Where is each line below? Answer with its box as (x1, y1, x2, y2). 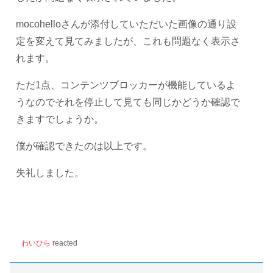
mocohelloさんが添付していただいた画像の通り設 (16, 18, 236, 29)
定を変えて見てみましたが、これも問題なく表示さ (16, 35, 240, 46)
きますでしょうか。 (16, 113, 104, 124)
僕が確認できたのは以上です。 (16, 140, 152, 151)
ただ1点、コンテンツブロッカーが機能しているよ (16, 79, 236, 90)
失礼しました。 (16, 167, 84, 178)
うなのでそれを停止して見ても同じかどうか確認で (16, 96, 240, 107)
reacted (51, 238, 77, 247)
